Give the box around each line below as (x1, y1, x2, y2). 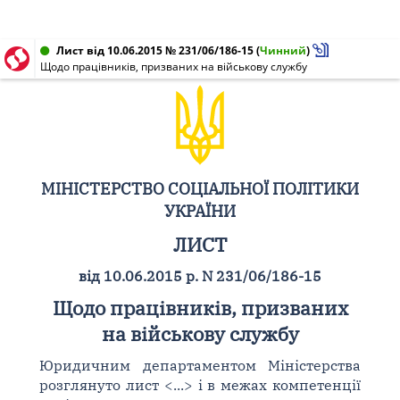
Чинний (260, 43, 306, 58)
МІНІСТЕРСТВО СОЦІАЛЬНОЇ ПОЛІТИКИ (41, 178, 359, 199)
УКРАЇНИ (164, 200, 236, 221)
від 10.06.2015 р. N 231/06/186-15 (79, 267, 321, 285)
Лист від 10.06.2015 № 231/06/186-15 (56, 43, 254, 58)
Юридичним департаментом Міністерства (38, 356, 362, 374)
